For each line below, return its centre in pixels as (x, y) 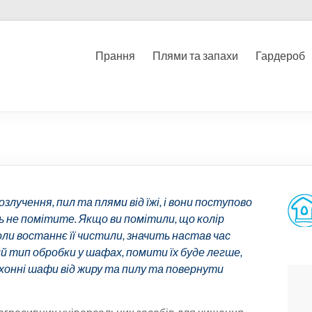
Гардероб (280, 55)
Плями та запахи (195, 55)
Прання (115, 55)
